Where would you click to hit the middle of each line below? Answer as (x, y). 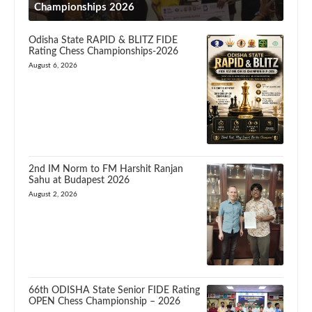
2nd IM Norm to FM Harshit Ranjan (106, 169)
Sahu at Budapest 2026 (79, 180)
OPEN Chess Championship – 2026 (104, 301)
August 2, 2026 (53, 194)
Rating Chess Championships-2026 (103, 52)
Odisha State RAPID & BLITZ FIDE (103, 40)
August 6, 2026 (53, 65)
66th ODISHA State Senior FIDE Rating (114, 290)
